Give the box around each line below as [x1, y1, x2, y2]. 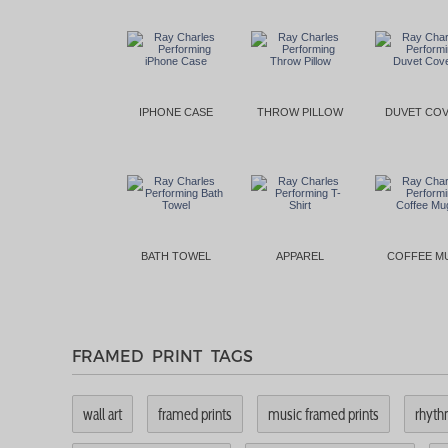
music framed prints [268, 405, 379, 422]
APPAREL [276, 249, 324, 262]
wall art [83, 405, 122, 422]
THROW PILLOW [257, 105, 343, 118]
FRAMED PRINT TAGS [72, 345, 253, 365]
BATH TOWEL [141, 249, 211, 262]
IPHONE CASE [139, 105, 213, 118]
